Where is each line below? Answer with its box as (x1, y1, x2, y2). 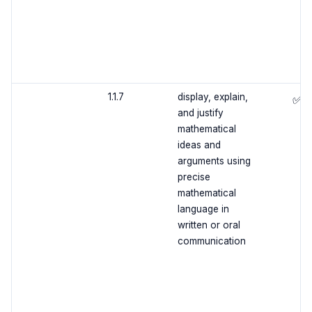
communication (177, 235, 246, 247)
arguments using (177, 155, 251, 167)
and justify (177, 107, 224, 119)
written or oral (177, 219, 240, 231)
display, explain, (177, 91, 248, 103)
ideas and (177, 139, 221, 151)
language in (177, 203, 229, 215)
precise (177, 171, 210, 183)
